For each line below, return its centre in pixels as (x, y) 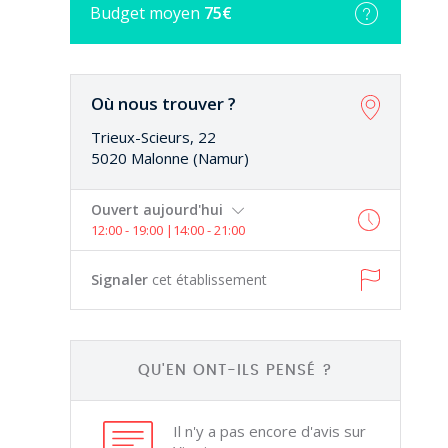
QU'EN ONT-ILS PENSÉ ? (235, 370)
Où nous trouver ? (164, 103)
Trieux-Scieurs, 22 (154, 137)
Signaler (122, 279)
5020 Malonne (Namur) (170, 158)
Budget (120, 13)
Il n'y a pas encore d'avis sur (269, 431)
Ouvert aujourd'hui (159, 209)
